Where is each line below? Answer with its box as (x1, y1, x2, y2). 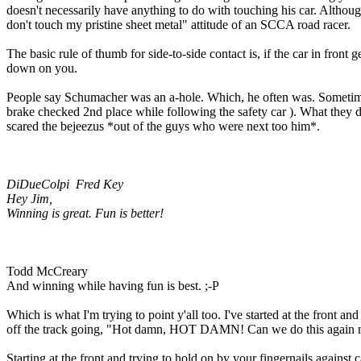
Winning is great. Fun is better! (6, 205, 164, 220)
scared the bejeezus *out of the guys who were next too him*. (6, 118, 320, 133)
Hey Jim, (6, 191, 52, 205)
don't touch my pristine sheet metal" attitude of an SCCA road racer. (6, 17, 351, 31)
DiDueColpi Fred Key (6, 176, 123, 191)
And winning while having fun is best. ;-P (6, 278, 219, 293)
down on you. (6, 60, 77, 75)
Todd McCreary (6, 263, 88, 278)
